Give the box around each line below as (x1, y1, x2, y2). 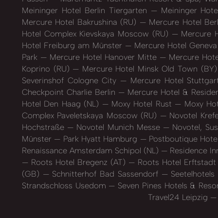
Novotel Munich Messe (73, 122, 163, 132)
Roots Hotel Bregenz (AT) (28, 157, 128, 167)
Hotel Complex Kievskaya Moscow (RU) (22, 29, 172, 39)
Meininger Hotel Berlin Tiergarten (22, 5, 151, 16)
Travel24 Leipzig (147, 192, 210, 202)
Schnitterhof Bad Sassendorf (49, 169, 162, 179)
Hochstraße (22, 122, 68, 132)
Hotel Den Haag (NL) (22, 99, 102, 109)
